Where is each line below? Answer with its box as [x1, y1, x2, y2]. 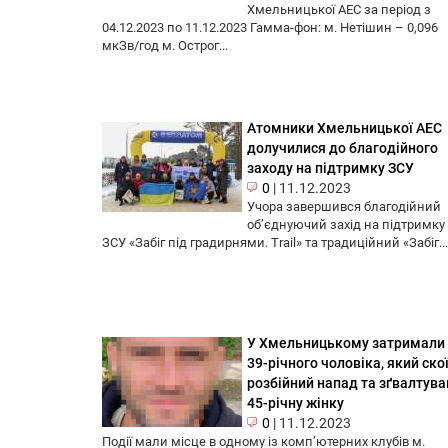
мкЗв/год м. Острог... [102, 38, 228, 54]
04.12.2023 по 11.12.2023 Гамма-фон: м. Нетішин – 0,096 [102, 20, 438, 36]
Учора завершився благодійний [247, 199, 441, 215]
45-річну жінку [247, 395, 344, 412]
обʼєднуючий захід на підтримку [247, 217, 445, 233]
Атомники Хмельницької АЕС [247, 120, 442, 137]
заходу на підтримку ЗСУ [247, 160, 414, 177]
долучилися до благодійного [247, 140, 438, 157]
